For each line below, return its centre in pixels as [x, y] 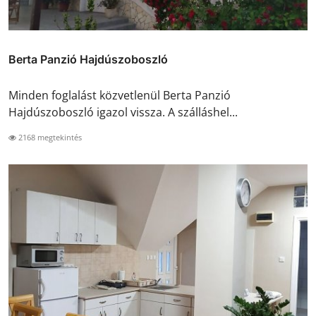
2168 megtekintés [49, 137]
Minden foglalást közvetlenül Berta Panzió [120, 95]
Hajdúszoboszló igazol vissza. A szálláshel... [123, 112]
